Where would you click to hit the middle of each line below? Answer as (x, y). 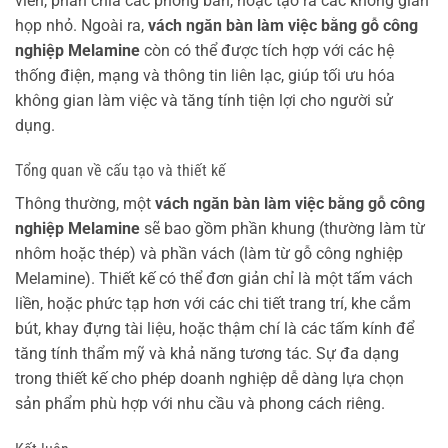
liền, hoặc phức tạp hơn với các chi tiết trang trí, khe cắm (213, 304)
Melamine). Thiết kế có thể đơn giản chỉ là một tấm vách (214, 279)
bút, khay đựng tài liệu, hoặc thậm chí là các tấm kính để (214, 329)
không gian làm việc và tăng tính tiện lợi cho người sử (204, 100)
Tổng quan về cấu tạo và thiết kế (120, 171)
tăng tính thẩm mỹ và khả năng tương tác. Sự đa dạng (207, 354)
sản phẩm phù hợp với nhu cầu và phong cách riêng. (200, 404)
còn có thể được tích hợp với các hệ (267, 50)
